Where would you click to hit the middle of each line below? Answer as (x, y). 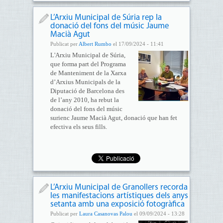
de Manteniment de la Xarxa (88, 73)
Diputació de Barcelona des (87, 91)
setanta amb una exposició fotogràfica (117, 204)
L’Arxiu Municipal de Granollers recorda (119, 187)
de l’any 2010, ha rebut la (84, 100)
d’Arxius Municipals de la (85, 82)
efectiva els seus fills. (78, 127)
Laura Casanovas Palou (106, 214)
